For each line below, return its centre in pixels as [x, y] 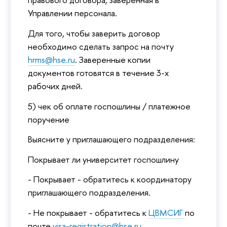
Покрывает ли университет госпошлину [103, 159]
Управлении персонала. [72, 13]
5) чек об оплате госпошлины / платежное [109, 106]
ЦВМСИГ [167, 213]
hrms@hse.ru [51, 60]
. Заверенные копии [113, 60]
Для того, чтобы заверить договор [94, 33]
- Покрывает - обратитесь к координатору [110, 179]
